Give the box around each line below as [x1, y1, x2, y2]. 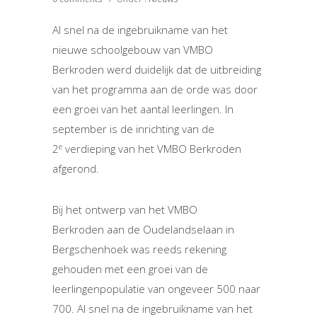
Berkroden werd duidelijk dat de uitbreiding [52, 62, 261, 77]
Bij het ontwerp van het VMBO [52, 202, 197, 217]
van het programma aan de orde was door [52, 82, 258, 97]
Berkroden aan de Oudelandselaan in [52, 222, 234, 237]
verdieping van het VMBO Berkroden [62, 142, 241, 156]
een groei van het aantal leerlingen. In [52, 102, 234, 117]
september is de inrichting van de [52, 122, 214, 137]
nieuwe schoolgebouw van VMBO [52, 42, 213, 57]
